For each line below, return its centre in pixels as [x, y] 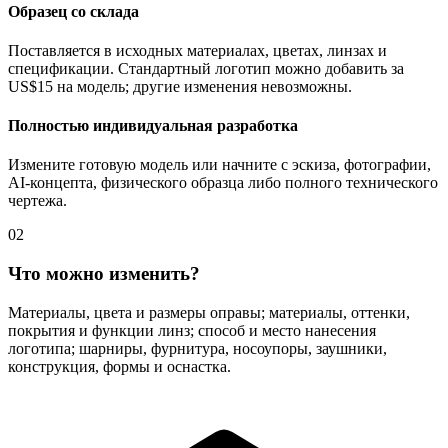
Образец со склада [73, 11]
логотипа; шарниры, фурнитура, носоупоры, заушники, [197, 348]
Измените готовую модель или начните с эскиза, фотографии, [219, 165]
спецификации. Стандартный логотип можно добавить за [206, 68]
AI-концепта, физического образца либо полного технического [223, 183]
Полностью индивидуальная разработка [153, 126]
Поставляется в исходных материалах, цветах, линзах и [197, 50]
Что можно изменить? [104, 274]
